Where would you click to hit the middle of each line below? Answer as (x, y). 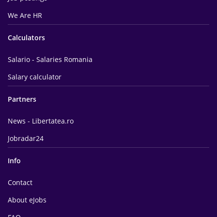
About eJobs (27, 200)
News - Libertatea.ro (41, 121)
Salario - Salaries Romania (50, 59)
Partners (22, 99)
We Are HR (25, 15)
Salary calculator (35, 77)
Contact (20, 182)
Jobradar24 (26, 138)
